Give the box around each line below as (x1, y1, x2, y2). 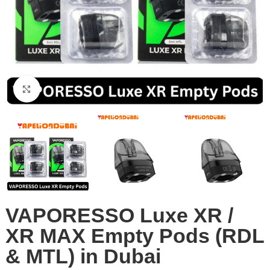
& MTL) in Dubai (5, 244, 161, 268)
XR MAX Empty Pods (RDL (5, 224, 264, 247)
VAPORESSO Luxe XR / (5, 203, 233, 227)
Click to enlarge (40, 83, 111, 95)
